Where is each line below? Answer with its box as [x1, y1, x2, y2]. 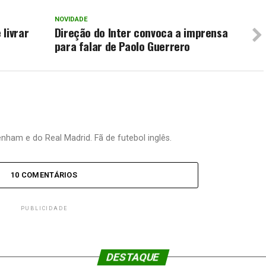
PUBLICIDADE [20, 205, 68, 211]
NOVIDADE [54, 15, 88, 23]
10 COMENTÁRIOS [11, 170, 77, 179]
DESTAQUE [105, 251, 161, 263]
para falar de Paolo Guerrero [54, 37, 191, 55]
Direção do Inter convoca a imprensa [54, 23, 228, 41]
